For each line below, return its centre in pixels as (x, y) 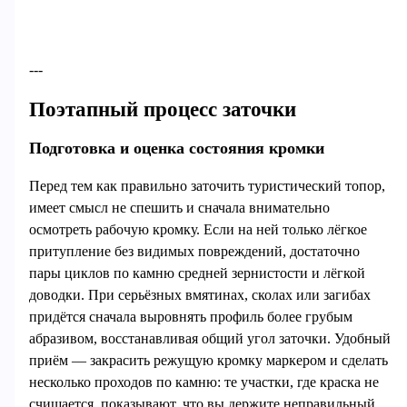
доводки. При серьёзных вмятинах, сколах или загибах (199, 295)
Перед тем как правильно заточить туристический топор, (207, 186)
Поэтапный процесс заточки (162, 109)
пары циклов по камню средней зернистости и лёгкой (197, 273)
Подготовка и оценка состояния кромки (176, 149)
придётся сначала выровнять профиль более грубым (190, 317)
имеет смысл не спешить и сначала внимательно (179, 208)
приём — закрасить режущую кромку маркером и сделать (208, 361)
